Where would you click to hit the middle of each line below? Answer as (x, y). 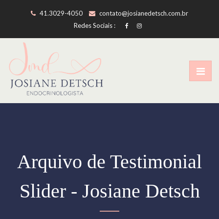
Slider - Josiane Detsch (109, 191)
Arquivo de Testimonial (109, 162)
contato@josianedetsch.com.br (144, 13)
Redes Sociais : (98, 25)
